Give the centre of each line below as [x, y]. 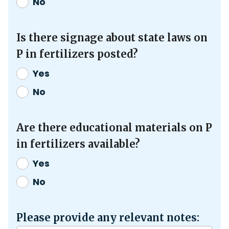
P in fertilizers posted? [77, 54]
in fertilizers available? [78, 144]
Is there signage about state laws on [112, 37]
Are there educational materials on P [114, 127]
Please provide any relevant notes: [108, 217]
